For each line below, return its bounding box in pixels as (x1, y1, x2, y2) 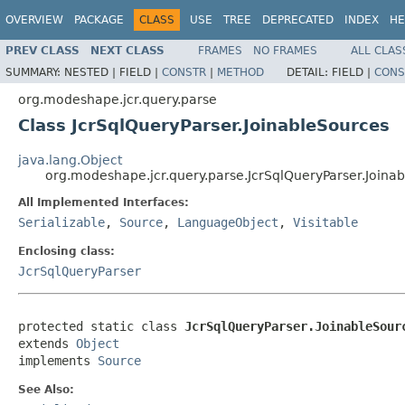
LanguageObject (177, 214, 278, 230)
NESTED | (64, 65, 119, 79)
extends (18, 335, 76, 351)
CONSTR (162, 65, 206, 79)
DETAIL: (287, 65, 332, 79)
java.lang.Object (18, 152, 122, 167)
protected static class (18, 318, 184, 334)
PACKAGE (74, 14, 124, 26)
